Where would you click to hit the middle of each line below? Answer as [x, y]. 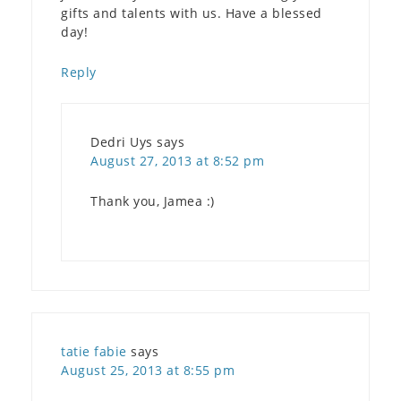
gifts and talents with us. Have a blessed [192, 13]
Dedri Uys [122, 142]
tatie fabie [94, 352]
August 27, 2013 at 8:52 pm [177, 161]
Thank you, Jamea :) [153, 201]
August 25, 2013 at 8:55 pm [148, 371]
